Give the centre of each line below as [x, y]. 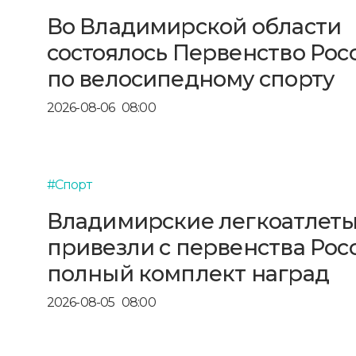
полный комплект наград [188, 273]
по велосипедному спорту [190, 79]
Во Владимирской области [194, 26]
